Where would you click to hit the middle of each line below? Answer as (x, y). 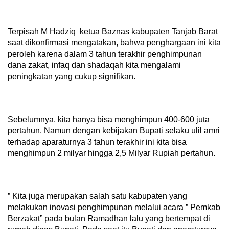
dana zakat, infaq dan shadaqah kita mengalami (94, 65)
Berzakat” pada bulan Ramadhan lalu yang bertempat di (109, 219)
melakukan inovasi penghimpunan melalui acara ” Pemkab (114, 208)
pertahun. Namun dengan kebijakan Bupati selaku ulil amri (114, 131)
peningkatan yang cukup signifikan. (72, 77)
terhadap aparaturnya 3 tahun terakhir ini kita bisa (97, 142)
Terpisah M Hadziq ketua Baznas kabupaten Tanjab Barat (113, 32)
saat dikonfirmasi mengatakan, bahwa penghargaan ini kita (114, 43)
